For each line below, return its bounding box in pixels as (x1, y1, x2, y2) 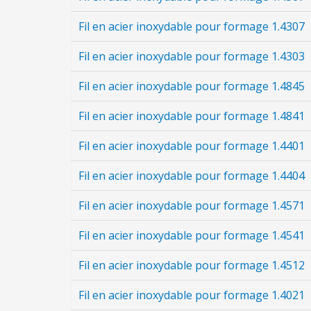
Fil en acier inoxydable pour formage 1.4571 (78, 198, 305, 213)
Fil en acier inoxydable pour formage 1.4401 (78, 138, 305, 153)
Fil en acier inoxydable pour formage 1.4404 (78, 168, 305, 183)
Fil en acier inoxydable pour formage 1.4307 (78, 19, 305, 34)
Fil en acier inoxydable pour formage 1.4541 (78, 228, 305, 243)
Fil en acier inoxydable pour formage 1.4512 (78, 258, 305, 273)
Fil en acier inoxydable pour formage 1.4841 (78, 108, 305, 124)
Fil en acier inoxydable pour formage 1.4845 (78, 78, 305, 94)
